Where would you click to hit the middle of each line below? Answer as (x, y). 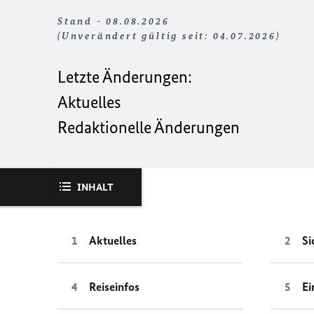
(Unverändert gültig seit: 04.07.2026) (169, 36)
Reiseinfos (114, 287)
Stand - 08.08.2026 (114, 21)
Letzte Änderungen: (125, 77)
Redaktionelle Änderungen (149, 127)
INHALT (95, 187)
